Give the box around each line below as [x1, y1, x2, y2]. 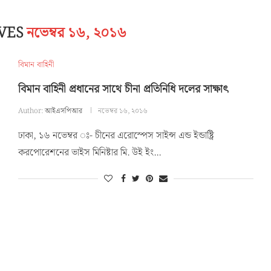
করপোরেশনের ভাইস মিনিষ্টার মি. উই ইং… [18, 145, 161, 160]
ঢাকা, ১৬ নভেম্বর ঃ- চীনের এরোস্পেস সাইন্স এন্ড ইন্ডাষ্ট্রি [18, 128, 214, 143]
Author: [18, 105, 45, 117]
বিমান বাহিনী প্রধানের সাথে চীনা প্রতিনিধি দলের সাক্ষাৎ [18, 80, 229, 98]
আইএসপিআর [44, 105, 82, 117]
